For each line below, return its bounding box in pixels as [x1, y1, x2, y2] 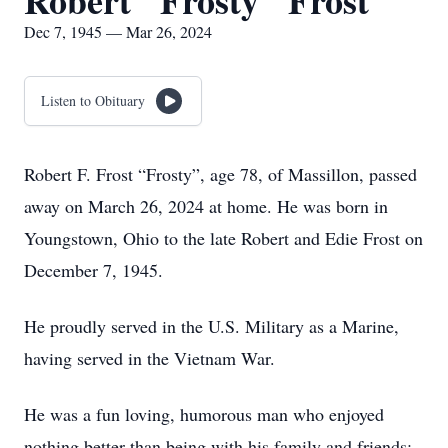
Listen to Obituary [41, 91, 145, 110]
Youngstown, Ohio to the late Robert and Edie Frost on [24, 226, 423, 250]
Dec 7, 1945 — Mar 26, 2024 [24, 21, 212, 42]
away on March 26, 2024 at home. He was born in [24, 194, 388, 218]
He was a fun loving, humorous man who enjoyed [24, 402, 384, 426]
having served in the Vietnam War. [24, 346, 275, 370]
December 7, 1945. [24, 258, 163, 282]
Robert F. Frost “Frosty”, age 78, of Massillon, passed [24, 162, 417, 186]
